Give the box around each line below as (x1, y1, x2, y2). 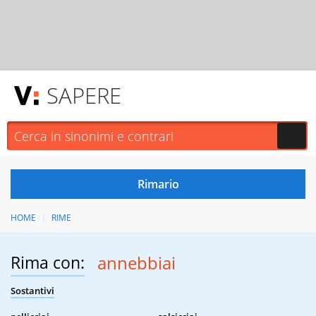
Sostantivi (11, 284, 54, 298)
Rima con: (11, 251, 85, 274)
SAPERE (47, 80, 121, 110)
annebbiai (97, 251, 176, 275)
